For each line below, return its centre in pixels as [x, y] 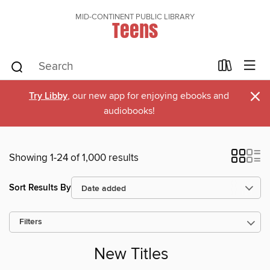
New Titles [131, 255]
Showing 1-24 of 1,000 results [74, 158]
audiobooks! [129, 111]
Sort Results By [40, 187]
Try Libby [48, 96]
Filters [31, 222]
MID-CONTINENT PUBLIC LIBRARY [135, 17]
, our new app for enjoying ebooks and [148, 96]
